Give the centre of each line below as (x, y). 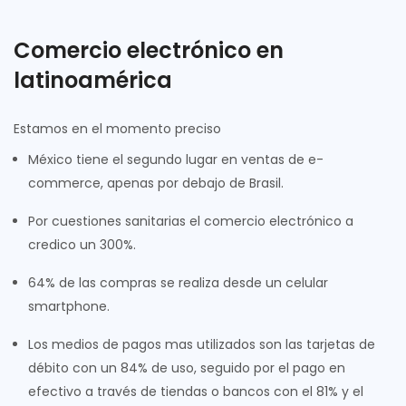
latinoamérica (93, 81)
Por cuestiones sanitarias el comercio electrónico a (191, 222)
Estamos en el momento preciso (117, 129)
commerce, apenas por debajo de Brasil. (156, 184)
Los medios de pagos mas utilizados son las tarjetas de (202, 345)
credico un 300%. (82, 245)
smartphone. (69, 307)
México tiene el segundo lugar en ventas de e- (176, 160)
